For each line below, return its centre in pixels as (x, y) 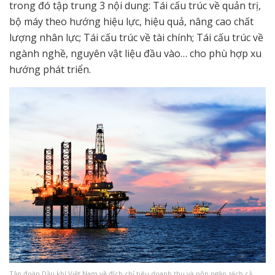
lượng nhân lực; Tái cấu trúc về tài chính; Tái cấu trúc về (136, 38)
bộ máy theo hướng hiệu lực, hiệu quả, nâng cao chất (131, 22)
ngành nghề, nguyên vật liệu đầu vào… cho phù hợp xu (135, 54)
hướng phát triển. (50, 70)
